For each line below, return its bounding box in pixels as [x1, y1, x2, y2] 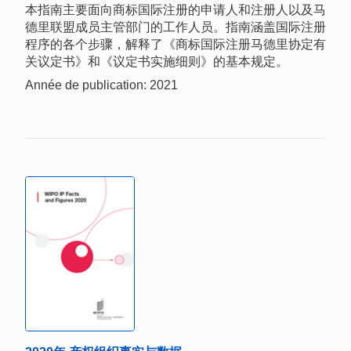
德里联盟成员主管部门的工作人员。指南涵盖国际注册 [25, 20, 326, 34]
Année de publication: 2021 [25, 78, 178, 92]
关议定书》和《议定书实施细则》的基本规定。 [25, 54, 288, 68]
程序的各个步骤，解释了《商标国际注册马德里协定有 [25, 37, 326, 51]
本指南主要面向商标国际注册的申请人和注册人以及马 [25, 2, 326, 16]
